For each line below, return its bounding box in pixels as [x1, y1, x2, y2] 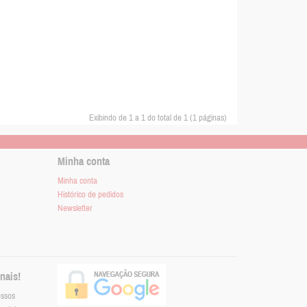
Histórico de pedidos [57, 190, 123, 200]
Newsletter [57, 204, 93, 214]
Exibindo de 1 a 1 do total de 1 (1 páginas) [89, 113, 227, 123]
